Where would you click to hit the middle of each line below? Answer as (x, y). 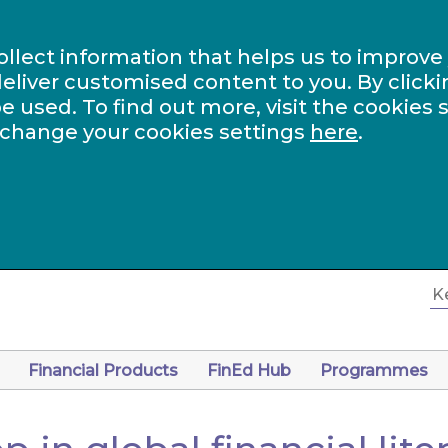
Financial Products (103, 370)
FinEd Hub (249, 370)
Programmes (374, 370)
